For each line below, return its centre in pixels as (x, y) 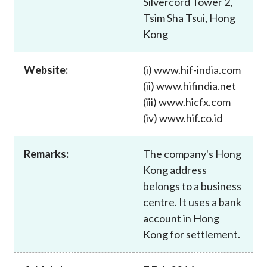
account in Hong (181, 218)
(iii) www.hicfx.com (187, 102)
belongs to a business (192, 186)
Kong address (175, 170)
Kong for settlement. (192, 234)
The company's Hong (192, 153)
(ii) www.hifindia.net (190, 86)
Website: (46, 69)
